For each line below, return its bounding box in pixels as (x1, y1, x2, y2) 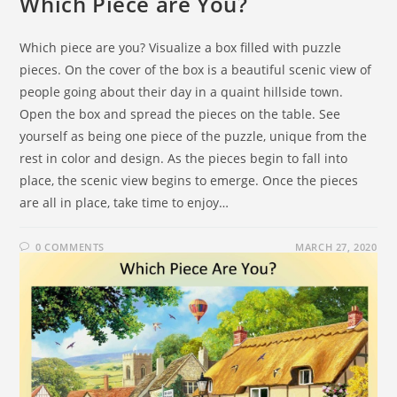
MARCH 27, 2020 (295, 239, 378, 253)
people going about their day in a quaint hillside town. (19, 82, 344, 100)
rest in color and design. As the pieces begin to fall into (19, 149, 348, 167)
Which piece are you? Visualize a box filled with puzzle (19, 38, 342, 56)
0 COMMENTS (35, 239, 105, 253)
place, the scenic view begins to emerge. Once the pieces (19, 171, 359, 189)
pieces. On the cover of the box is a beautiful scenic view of (19, 60, 372, 78)
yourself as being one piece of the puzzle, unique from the (19, 127, 368, 144)
